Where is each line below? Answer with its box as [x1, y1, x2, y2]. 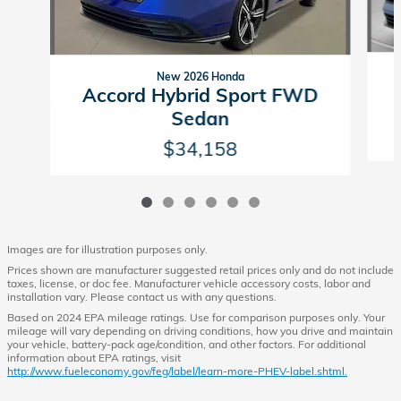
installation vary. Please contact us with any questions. [7, 290, 277, 303]
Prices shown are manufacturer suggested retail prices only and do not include [7, 263, 394, 277]
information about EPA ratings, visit [7, 351, 181, 364]
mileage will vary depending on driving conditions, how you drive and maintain [7, 324, 393, 337]
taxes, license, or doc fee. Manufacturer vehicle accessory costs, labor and [7, 277, 371, 290]
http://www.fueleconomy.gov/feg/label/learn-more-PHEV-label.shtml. [7, 364, 347, 378]
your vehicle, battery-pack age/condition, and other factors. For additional [7, 337, 366, 351]
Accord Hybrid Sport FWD [82, 83, 319, 107]
